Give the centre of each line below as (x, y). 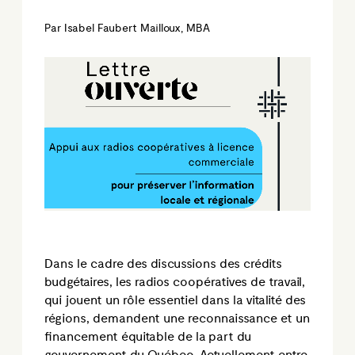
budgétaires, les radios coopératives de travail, (175, 283)
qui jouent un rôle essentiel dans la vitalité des (175, 301)
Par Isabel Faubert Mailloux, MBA (127, 28)
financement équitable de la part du (148, 338)
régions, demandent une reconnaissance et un (177, 319)
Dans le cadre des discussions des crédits (163, 265)
